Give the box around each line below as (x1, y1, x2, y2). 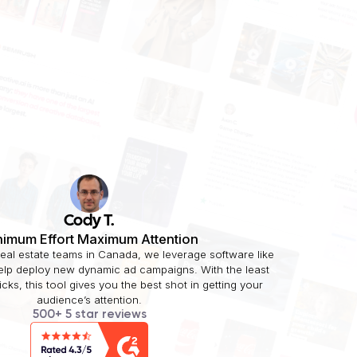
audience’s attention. (36, 293, 142, 307)
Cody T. (64, 214, 115, 229)
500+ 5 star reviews (32, 308, 147, 321)
